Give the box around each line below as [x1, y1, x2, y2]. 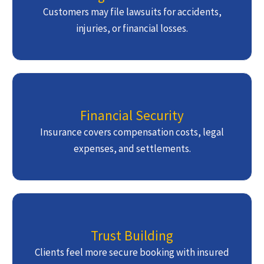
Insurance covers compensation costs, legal [40, 126, 224, 139]
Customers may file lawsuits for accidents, [42, 5, 222, 19]
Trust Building [91, 227, 173, 245]
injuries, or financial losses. [76, 22, 188, 35]
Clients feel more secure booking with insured [35, 246, 229, 259]
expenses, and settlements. [73, 142, 191, 156]
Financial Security [80, 107, 184, 124]
